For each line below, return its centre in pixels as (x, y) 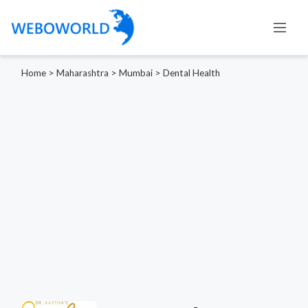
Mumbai (136, 73)
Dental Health (191, 73)
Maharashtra (82, 73)
